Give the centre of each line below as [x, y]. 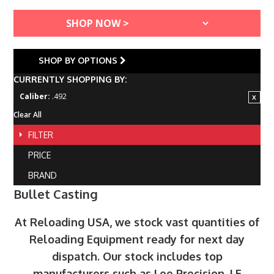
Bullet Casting [56, 194]
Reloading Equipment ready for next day [137, 239]
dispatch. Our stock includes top [137, 256]
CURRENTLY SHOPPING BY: [70, 79]
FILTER [41, 135]
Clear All [28, 115]
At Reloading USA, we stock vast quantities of [137, 222]
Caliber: [35, 96]
